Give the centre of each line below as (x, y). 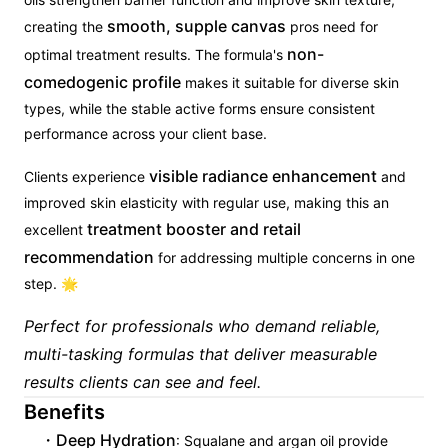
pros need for (332, 26)
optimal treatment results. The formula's (155, 54)
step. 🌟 (51, 283)
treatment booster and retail (194, 229)
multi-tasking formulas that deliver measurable (200, 354)
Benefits (64, 412)
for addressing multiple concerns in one (284, 257)
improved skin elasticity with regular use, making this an (206, 202)
